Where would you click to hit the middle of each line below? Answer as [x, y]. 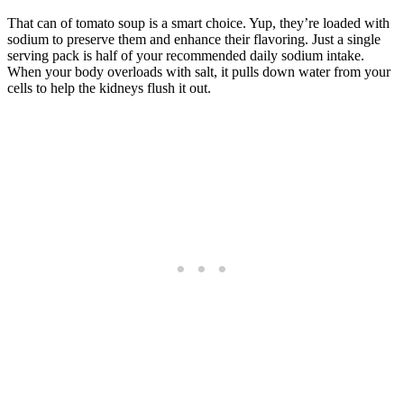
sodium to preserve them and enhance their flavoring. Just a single [194, 40]
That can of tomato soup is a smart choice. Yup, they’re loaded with [198, 23]
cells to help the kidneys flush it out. [111, 88]
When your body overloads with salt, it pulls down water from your [199, 72]
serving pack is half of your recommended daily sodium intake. [186, 56]
